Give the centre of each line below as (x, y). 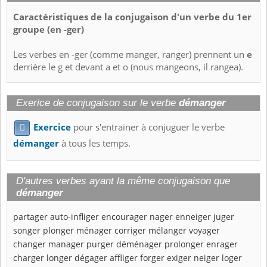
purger (100, 244)
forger (152, 258)
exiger (179, 258)
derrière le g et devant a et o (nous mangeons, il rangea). (128, 67)
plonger (58, 231)
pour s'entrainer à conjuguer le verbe (148, 128)
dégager (91, 258)
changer (30, 244)
